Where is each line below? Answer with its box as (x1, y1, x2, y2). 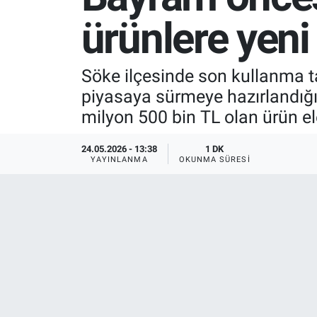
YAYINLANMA (90, 154, 148, 164)
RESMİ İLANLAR (38, 54, 128, 69)
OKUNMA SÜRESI (178, 154, 250, 164)
